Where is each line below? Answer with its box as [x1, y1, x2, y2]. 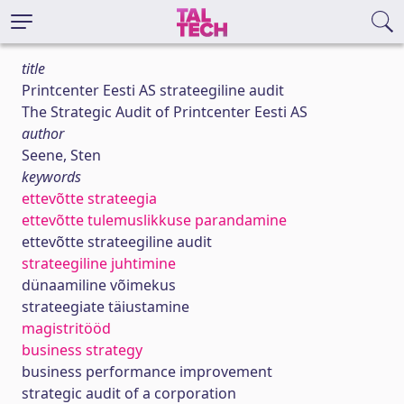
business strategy [22, 340, 142, 360]
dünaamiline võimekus [22, 275, 176, 295]
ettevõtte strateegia [22, 188, 157, 208]
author [22, 124, 64, 143]
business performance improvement [22, 362, 272, 381]
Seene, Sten [22, 145, 101, 165]
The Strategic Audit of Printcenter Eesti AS [22, 102, 308, 122]
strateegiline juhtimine [22, 253, 176, 273]
